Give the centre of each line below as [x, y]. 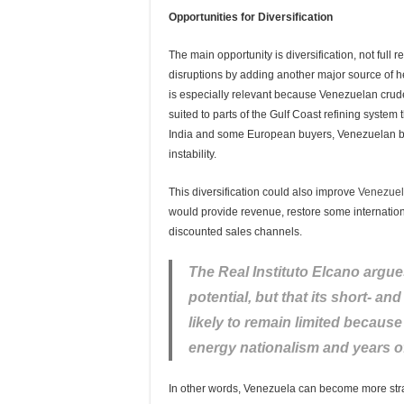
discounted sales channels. [235, 232]
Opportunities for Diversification [251, 17]
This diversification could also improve [262, 192]
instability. [193, 154]
